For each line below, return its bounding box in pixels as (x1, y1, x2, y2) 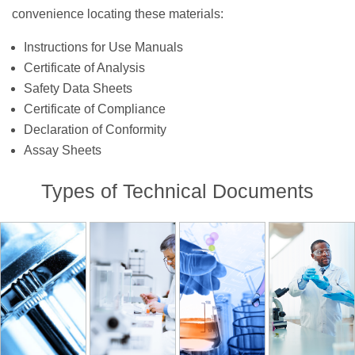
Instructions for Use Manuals (24, 40, 183, 54)
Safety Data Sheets (24, 81, 132, 95)
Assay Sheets (24, 143, 101, 157)
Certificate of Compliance (24, 101, 166, 116)
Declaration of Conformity (24, 122, 166, 136)
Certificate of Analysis (24, 60, 145, 74)
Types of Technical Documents (41, 179, 314, 202)
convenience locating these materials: (12, 6, 223, 21)
